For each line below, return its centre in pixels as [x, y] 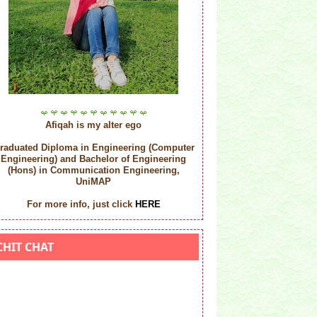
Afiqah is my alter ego [93, 125]
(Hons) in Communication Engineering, [93, 170]
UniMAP [93, 181]
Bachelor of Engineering [133, 158]
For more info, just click [81, 204]
